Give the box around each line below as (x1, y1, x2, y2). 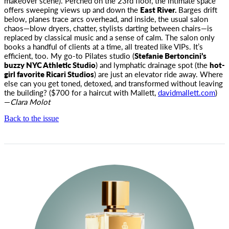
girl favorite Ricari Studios (4, 68, 94, 79)
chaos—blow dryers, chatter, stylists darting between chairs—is (4, 22, 213, 33)
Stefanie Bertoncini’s (134, 50, 207, 61)
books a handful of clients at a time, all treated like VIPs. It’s (4, 41, 203, 52)
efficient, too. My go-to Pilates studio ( (4, 50, 134, 61)
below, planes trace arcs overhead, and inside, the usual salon (4, 13, 208, 24)
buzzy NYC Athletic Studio (4, 59, 96, 70)
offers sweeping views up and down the (4, 4, 140, 15)
